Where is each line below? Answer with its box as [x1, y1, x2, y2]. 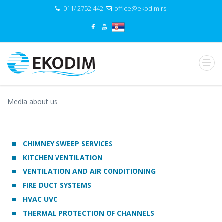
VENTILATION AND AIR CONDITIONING [21, 166, 156, 176]
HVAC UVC [21, 194, 57, 204]
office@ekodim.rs [114, 4, 166, 13]
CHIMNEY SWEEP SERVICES [21, 139, 112, 149]
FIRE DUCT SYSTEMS [21, 180, 91, 190]
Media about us [7, 97, 57, 107]
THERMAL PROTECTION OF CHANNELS [21, 208, 154, 218]
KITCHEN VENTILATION [21, 153, 103, 163]
